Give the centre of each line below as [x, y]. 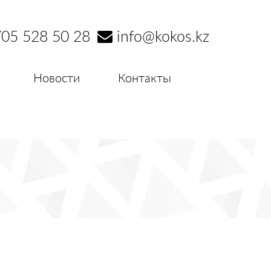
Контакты [145, 79]
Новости [57, 79]
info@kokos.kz [161, 37]
